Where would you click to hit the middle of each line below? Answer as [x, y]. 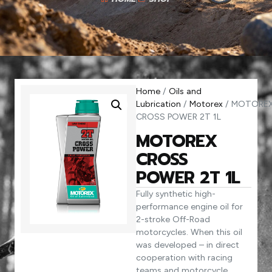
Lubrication [158, 104]
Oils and [185, 92]
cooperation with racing [184, 257]
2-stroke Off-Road [173, 219]
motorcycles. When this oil [189, 232]
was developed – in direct [188, 245]
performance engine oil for [189, 206]
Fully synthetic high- [176, 194]
